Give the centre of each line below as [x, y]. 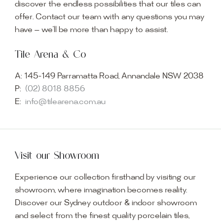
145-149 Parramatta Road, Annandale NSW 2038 [113, 76]
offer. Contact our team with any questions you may [109, 18]
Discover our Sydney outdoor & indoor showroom [106, 203]
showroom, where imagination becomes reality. [101, 190]
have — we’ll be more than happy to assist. [91, 31]
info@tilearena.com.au [65, 102]
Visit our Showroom [57, 155]
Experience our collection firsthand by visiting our [105, 178]
